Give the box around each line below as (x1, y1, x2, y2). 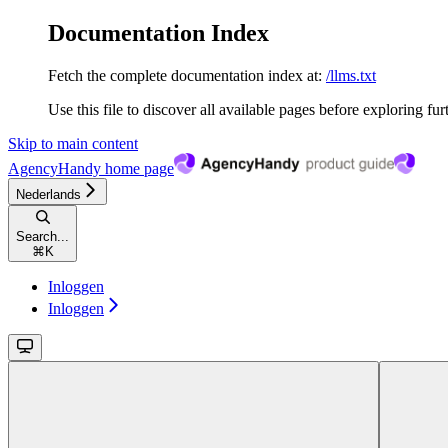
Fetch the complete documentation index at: (48, 66, 322, 84)
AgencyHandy (8, 159, 101, 177)
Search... (16, 228, 69, 244)
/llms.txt (326, 66, 376, 84)
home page (101, 159, 174, 177)
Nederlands (16, 186, 81, 202)
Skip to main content (8, 134, 138, 152)
